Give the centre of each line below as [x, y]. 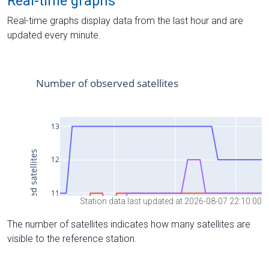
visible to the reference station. [72, 239]
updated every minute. [54, 35]
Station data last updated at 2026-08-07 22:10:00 [171, 201]
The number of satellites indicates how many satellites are [129, 225]
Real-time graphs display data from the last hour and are [125, 20]
